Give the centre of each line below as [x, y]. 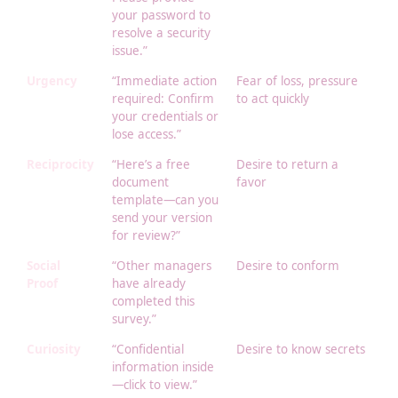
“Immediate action [164, 81]
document [140, 183]
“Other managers [162, 266]
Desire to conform [288, 266]
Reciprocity [60, 165]
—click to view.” [155, 385]
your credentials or [165, 117]
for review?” [146, 236]
